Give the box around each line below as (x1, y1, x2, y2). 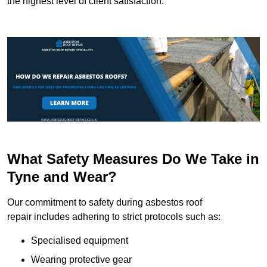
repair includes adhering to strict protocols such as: (7, 211, 221, 222)
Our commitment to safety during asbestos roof (7, 197, 202, 207)
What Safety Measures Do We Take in (7, 150, 259, 167)
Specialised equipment (31, 235, 128, 246)
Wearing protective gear (31, 254, 132, 265)
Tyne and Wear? (7, 168, 117, 185)
